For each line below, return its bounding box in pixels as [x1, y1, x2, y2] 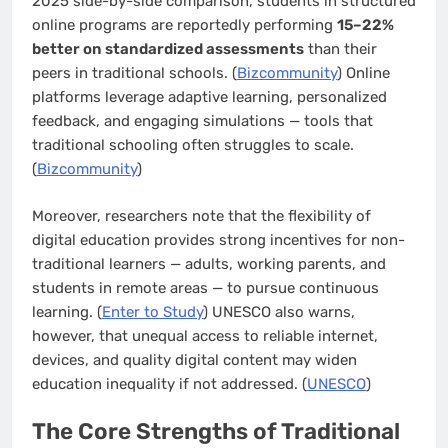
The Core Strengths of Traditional [32, 418, 400, 446]
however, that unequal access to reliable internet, [32, 326, 378, 345]
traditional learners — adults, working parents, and [32, 254, 386, 273]
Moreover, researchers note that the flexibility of [32, 206, 371, 225]
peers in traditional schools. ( [32, 64, 237, 83]
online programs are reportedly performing [32, 16, 337, 35]
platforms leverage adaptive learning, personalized [32, 88, 387, 107]
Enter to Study [102, 302, 203, 321]
